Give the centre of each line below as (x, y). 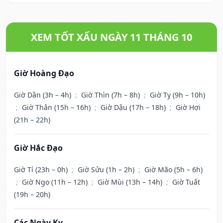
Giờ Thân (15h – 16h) (57, 108)
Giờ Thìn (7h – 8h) (111, 95)
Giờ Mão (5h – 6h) (173, 170)
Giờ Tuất (186, 182)
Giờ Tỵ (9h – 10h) (177, 95)
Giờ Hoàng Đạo (44, 73)
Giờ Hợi (188, 108)
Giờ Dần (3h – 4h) (44, 95)
